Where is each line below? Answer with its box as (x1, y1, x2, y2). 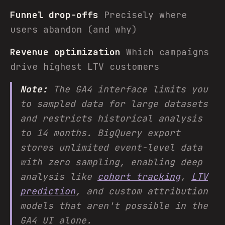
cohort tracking (97, 171, 180, 182)
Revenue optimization (10, 46, 121, 58)
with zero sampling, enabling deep (20, 156, 202, 168)
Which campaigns (121, 46, 209, 58)
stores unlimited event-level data (20, 142, 202, 153)
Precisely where (98, 9, 187, 21)
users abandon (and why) (10, 24, 137, 35)
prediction (20, 185, 75, 197)
